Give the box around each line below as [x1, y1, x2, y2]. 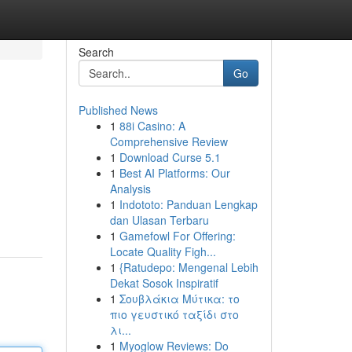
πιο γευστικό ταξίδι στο [109, 306, 239, 322]
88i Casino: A [119, 118, 185, 134]
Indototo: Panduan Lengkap [119, 196, 258, 212]
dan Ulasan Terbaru [109, 212, 209, 228]
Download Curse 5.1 [119, 149, 221, 165]
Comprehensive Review [109, 134, 228, 149]
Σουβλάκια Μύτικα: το [119, 291, 240, 306]
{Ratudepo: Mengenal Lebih [119, 259, 258, 275]
